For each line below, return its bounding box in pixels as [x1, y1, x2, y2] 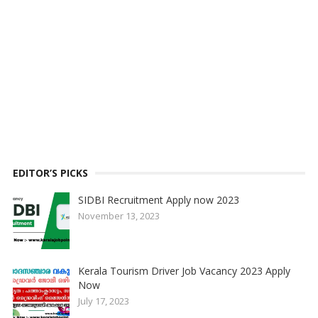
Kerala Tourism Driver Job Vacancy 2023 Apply [77, 264, 290, 278]
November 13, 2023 [77, 209, 160, 223]
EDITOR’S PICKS [12, 166, 88, 180]
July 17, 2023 [77, 295, 129, 308]
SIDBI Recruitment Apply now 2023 [77, 193, 239, 207]
